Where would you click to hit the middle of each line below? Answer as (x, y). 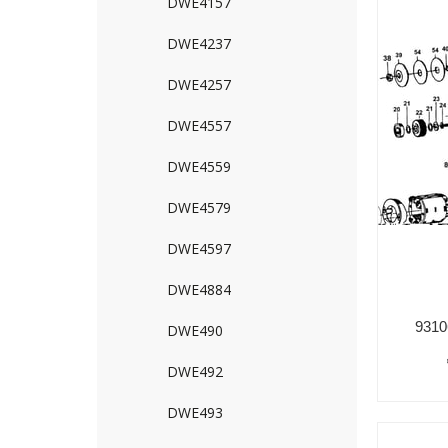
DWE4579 (199, 207)
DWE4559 (199, 166)
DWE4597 (199, 248)
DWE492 (195, 371)
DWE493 (195, 412)
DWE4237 (199, 43)
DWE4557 (199, 125)
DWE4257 (199, 84)
